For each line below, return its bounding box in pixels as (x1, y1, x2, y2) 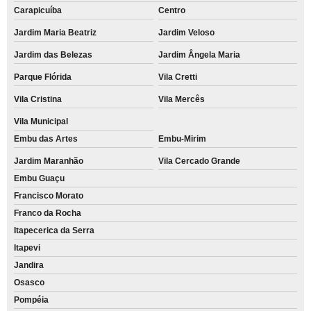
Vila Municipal (14, 116, 68, 126)
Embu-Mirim (158, 133, 206, 144)
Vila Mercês (158, 94, 205, 104)
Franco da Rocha (14, 208, 81, 218)
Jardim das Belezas (14, 49, 92, 60)
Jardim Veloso (158, 27, 215, 37)
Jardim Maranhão (14, 155, 83, 166)
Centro (158, 5, 185, 15)
